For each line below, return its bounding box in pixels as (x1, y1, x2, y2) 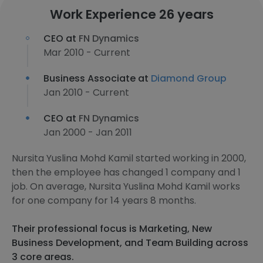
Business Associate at (43, 72, 151, 85)
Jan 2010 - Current (43, 86, 129, 99)
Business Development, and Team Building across (12, 236, 248, 249)
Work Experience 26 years (49, 5, 214, 23)
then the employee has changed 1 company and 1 (12, 166, 241, 179)
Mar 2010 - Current (43, 46, 130, 59)
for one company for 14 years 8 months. (12, 194, 196, 207)
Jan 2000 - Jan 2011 (43, 126, 132, 139)
